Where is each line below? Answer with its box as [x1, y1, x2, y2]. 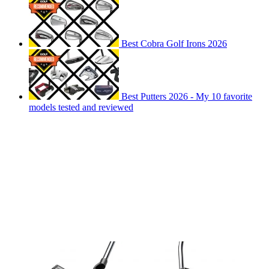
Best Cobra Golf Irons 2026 [121, 38, 227, 49]
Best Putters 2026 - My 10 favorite [121, 91, 252, 101]
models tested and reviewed [29, 101, 133, 112]
